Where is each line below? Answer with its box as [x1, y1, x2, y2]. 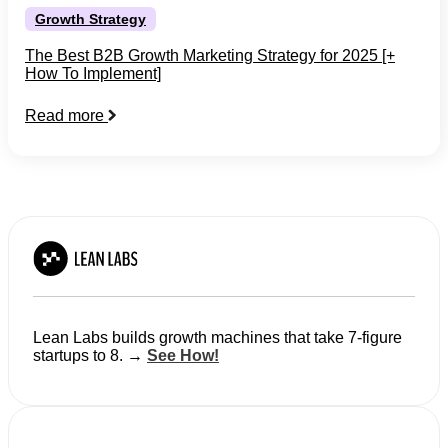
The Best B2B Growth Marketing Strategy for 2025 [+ [25, 46, 395, 64]
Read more [25, 106, 108, 124]
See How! [147, 346, 219, 364]
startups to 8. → [33, 346, 147, 364]
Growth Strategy [35, 10, 146, 27]
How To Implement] [25, 64, 161, 82]
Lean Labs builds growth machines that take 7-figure [33, 328, 402, 346]
